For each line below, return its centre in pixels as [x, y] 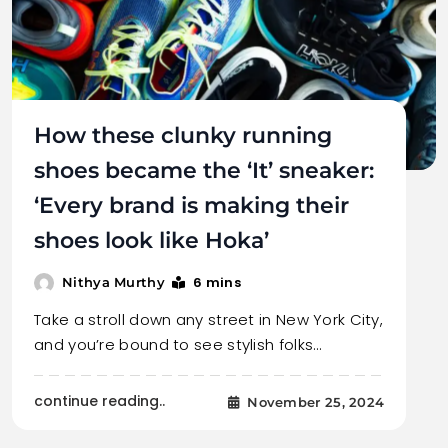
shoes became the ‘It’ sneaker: [204, 171]
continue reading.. [99, 401]
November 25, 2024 [316, 401]
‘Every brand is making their [191, 206]
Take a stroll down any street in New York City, [209, 320]
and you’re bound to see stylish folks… [178, 345]
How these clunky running [183, 136]
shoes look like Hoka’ [151, 241]
